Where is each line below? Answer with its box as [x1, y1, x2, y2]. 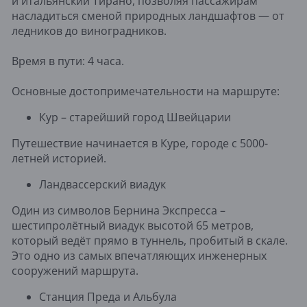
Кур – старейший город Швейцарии [39, 109, 231, 125]
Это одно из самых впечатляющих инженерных [12, 247, 267, 263]
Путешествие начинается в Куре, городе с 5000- [12, 135, 268, 151]
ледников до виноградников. [12, 23, 167, 38]
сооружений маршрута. [12, 262, 138, 278]
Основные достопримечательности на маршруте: [12, 83, 280, 99]
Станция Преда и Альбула [39, 288, 177, 304]
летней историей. [12, 150, 106, 166]
